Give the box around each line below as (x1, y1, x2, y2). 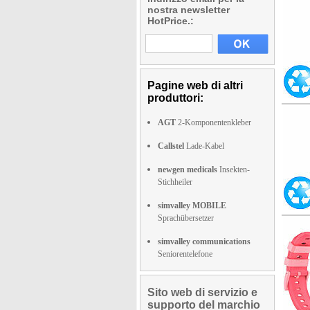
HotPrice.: (147, 15, 194, 26)
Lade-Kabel (184, 141, 224, 151)
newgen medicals (158, 165, 217, 174)
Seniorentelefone (158, 249, 212, 259)
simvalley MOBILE (158, 201, 226, 210)
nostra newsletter (147, 4, 230, 15)
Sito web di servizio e (147, 286, 257, 298)
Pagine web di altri (147, 80, 243, 91)
